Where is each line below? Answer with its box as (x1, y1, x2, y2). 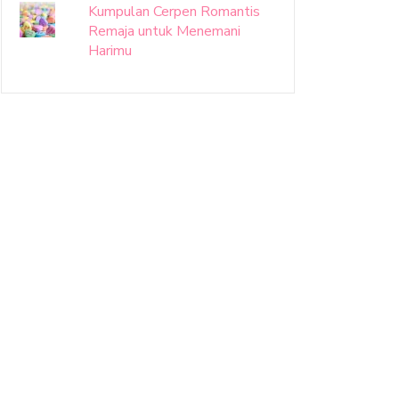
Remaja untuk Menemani (87, 21, 240, 41)
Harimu (87, 41, 132, 61)
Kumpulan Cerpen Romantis (87, 2, 260, 21)
